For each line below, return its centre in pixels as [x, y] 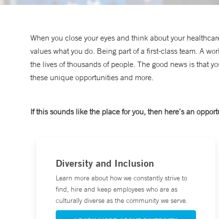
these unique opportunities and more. [92, 77]
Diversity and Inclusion [105, 163]
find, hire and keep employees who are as [117, 189]
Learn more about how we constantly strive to [121, 178]
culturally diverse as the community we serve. [122, 201]
